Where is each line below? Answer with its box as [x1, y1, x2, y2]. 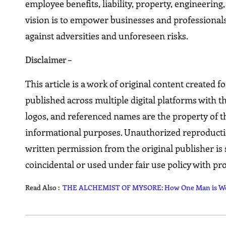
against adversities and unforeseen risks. [25, 30, 189, 42]
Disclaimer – [25, 54, 73, 66]
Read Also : [25, 183, 63, 193]
